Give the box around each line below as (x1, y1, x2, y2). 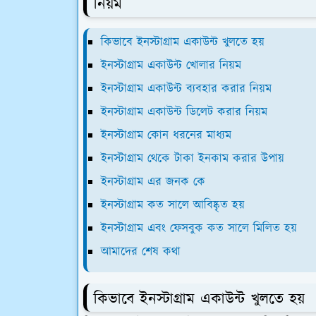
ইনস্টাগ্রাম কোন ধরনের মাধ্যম (101, 126, 231, 144)
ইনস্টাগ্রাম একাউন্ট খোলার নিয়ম (101, 56, 241, 74)
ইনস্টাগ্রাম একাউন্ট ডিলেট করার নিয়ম (101, 103, 267, 121)
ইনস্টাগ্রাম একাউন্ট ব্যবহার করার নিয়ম (101, 80, 272, 97)
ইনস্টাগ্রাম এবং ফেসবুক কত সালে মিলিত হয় (101, 219, 297, 237)
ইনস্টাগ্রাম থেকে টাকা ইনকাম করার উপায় (101, 150, 284, 167)
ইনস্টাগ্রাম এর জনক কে (101, 173, 205, 190)
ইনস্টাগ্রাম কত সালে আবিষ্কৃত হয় (101, 196, 245, 214)
